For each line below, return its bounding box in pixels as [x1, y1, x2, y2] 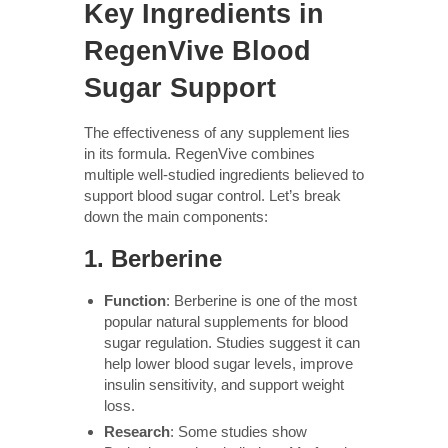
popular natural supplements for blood [104, 312, 348, 330]
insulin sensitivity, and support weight [104, 375, 344, 393]
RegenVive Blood [84, 35, 311, 66]
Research [104, 422, 170, 440]
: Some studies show [170, 422, 307, 440]
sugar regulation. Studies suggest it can [104, 333, 360, 351]
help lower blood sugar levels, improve [104, 354, 353, 372]
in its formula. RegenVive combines [84, 144, 315, 162]
